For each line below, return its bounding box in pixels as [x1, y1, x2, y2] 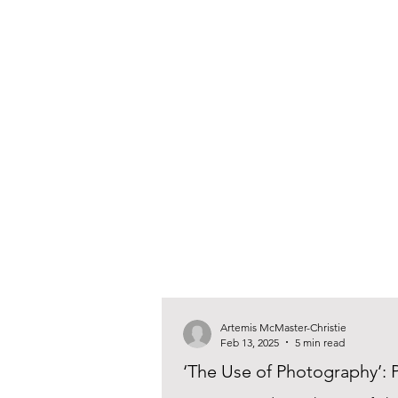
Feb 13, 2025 [220, 335, 279, 349]
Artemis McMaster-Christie [220, 320, 346, 334]
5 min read [295, 335, 345, 349]
